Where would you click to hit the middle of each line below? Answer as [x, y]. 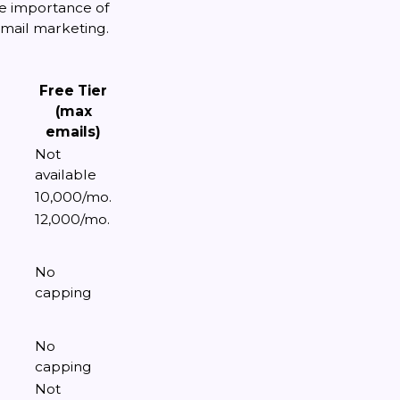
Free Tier [73, 91]
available [66, 175]
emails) [73, 132]
